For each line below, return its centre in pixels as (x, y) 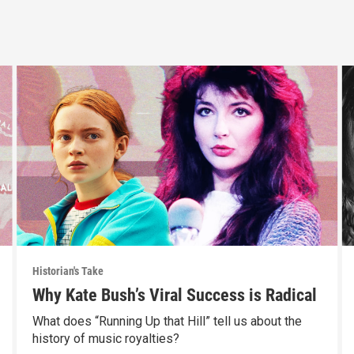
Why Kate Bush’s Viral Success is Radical (174, 296)
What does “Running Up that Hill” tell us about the (167, 322)
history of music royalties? (105, 339)
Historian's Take (68, 271)
